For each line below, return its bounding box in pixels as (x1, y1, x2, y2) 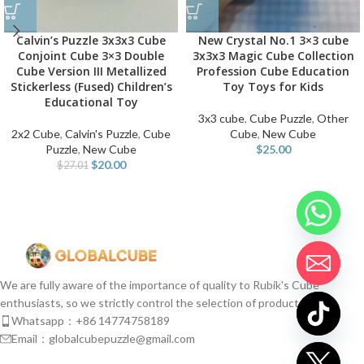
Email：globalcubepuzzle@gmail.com (11, 331, 195, 345)
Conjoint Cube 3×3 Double (18, 48, 164, 63)
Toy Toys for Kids (223, 79, 323, 94)
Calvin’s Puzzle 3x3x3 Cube (16, 32, 166, 48)
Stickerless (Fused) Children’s (10, 79, 172, 94)
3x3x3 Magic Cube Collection (192, 48, 354, 63)
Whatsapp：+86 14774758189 (11, 314, 170, 327)
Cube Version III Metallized (15, 63, 167, 79)
